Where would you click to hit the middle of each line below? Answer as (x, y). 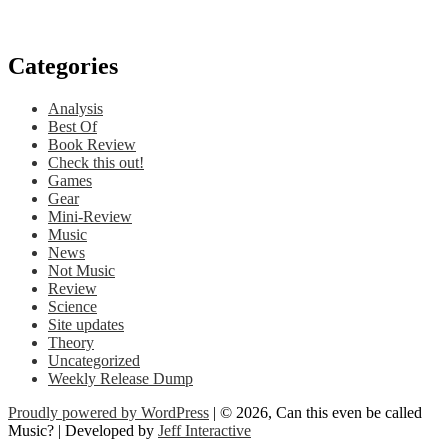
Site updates (86, 325)
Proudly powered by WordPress (108, 413)
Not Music (81, 271)
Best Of (72, 127)
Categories (63, 66)
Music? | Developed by (83, 431)
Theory (71, 343)
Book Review (92, 145)
